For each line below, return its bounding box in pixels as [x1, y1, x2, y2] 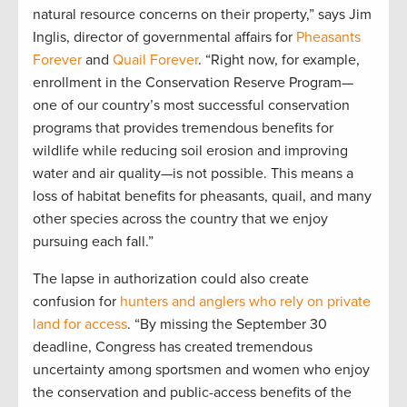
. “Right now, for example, [198, 51, 360, 70]
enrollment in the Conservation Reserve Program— [33, 74, 353, 93]
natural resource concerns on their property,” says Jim [33, 5, 372, 25]
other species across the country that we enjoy [33, 210, 328, 229]
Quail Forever [113, 51, 198, 70]
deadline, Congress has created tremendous [33, 338, 313, 357]
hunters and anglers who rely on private [120, 293, 371, 312]
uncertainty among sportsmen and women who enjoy [33, 361, 370, 380]
